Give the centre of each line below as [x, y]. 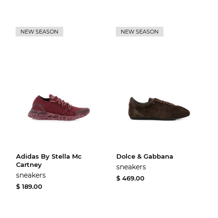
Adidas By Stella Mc [49, 156]
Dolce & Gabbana [145, 156]
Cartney [29, 164]
